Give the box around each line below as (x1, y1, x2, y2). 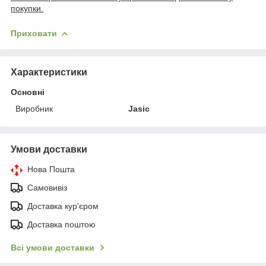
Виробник (15, 103, 53, 113)
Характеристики (11, 66, 87, 77)
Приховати (11, 28, 57, 38)
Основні (11, 87, 45, 97)
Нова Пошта (27, 164, 75, 174)
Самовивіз (27, 182, 67, 192)
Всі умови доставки (11, 242, 94, 252)
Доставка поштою (27, 219, 96, 229)
